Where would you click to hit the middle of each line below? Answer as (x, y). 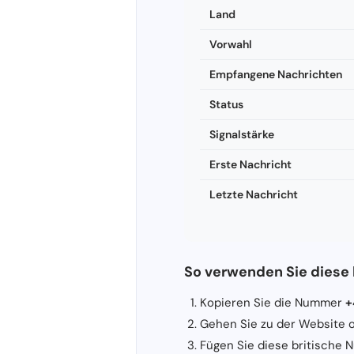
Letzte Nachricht (254, 194)
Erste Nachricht (250, 164)
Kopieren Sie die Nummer (273, 302)
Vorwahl (231, 44)
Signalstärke (242, 134)
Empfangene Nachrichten (276, 74)
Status (226, 104)
